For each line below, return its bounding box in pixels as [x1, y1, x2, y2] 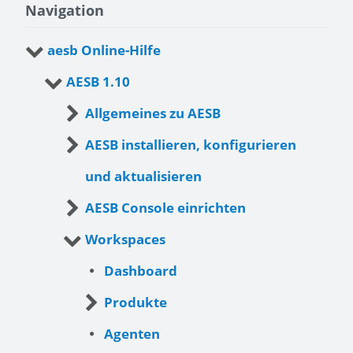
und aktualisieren [85, 166, 202, 185]
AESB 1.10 [66, 72, 130, 91]
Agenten [104, 324, 160, 343]
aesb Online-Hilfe [47, 40, 161, 59]
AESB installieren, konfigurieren [85, 135, 296, 154]
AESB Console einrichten [85, 198, 246, 217]
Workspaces [85, 229, 165, 248]
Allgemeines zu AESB [85, 103, 221, 122]
